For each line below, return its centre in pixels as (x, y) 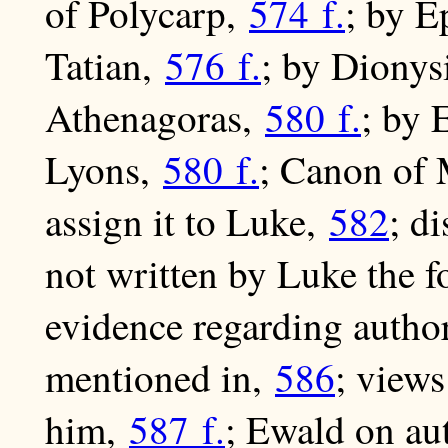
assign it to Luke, (187, 221)
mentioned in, (160, 377)
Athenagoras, (155, 117)
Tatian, (105, 65)
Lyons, (104, 169)
